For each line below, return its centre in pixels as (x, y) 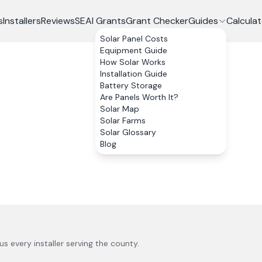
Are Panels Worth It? (139, 97)
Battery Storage (131, 85)
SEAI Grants (100, 21)
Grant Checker (157, 21)
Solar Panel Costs (134, 39)
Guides (203, 21)
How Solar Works (132, 62)
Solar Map (119, 109)
